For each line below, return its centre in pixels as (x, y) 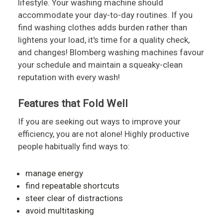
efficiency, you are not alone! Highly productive (103, 134)
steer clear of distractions (74, 198)
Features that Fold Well (73, 104)
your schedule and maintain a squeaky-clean (100, 64)
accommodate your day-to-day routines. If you (105, 15)
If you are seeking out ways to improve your (99, 121)
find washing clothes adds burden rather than (102, 27)
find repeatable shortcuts (72, 185)
